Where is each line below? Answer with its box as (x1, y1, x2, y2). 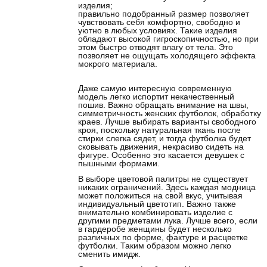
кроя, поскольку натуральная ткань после (78, 125, 241, 135)
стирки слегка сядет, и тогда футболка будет (78, 133, 251, 143)
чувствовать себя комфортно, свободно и (78, 17, 240, 27)
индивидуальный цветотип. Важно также (78, 198, 236, 209)
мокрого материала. (78, 59, 157, 69)
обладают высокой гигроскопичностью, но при (78, 34, 259, 44)
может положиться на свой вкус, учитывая (78, 190, 243, 200)
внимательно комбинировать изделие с (78, 207, 232, 217)
